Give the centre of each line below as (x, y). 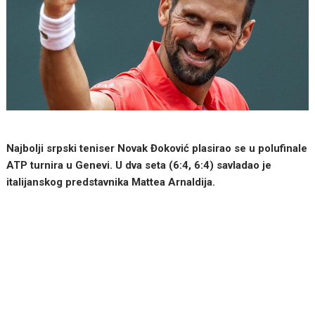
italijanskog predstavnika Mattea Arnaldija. (112, 182)
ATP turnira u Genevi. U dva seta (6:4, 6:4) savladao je (139, 165)
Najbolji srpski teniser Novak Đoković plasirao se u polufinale (157, 148)
